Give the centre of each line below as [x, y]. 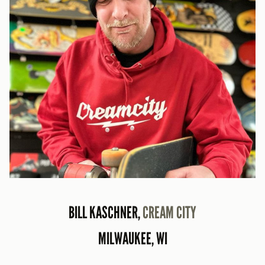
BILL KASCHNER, [106, 212]
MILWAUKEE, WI [132, 238]
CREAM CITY [169, 212]
